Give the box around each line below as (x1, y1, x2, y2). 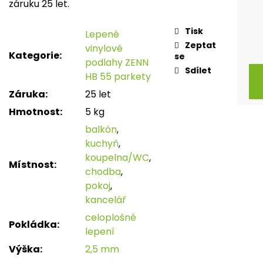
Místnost (9, 158, 54, 172)
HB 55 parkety (85, 70, 151, 84)
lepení (85, 225, 114, 239)
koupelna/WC (85, 151, 149, 165)
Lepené (85, 28, 119, 42)
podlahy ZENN (85, 56, 149, 70)
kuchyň (85, 137, 119, 151)
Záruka (9, 87, 45, 102)
